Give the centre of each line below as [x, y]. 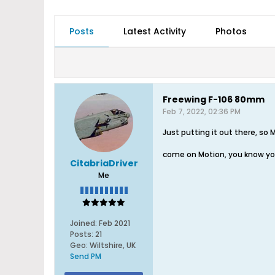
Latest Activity [155, 31]
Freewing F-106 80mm [214, 99]
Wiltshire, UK [112, 245]
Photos [231, 31]
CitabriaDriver [104, 163]
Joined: [83, 223]
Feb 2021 [114, 223]
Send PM [85, 256]
